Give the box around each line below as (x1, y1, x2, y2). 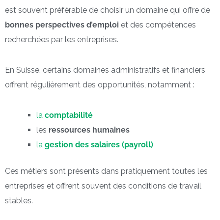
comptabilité (45, 110, 93, 120)
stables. (5, 195, 33, 205)
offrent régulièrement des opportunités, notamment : (5, 80, 194, 89)
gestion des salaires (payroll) (45, 139, 153, 149)
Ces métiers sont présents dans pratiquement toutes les (5, 166, 208, 176)
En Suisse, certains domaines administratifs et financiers (5, 65, 205, 75)
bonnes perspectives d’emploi (5, 20, 119, 29)
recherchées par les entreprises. (5, 34, 118, 44)
